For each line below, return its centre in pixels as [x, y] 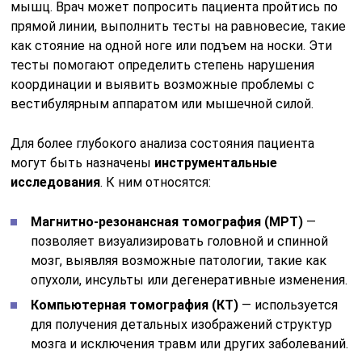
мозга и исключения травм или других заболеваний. [190, 344]
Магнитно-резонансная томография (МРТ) [167, 222]
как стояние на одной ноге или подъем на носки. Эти [172, 46]
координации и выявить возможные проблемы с [163, 85]
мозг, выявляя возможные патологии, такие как [179, 261]
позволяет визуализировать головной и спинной [180, 242]
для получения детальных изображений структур [182, 325]
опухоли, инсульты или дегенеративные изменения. [189, 280]
